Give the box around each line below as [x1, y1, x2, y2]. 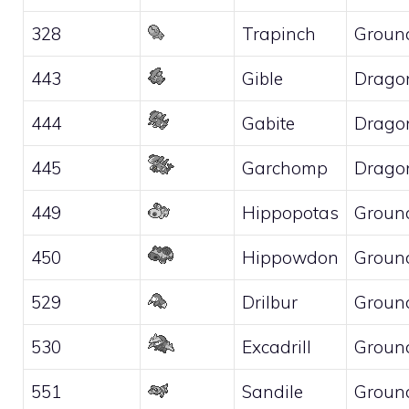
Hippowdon [242, 246, 339, 268]
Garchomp [242, 157, 328, 179]
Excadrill [242, 336, 311, 358]
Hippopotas [242, 202, 339, 224]
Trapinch [242, 23, 316, 45]
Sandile [242, 381, 303, 403]
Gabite [242, 112, 295, 134]
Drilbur [242, 291, 298, 313]
